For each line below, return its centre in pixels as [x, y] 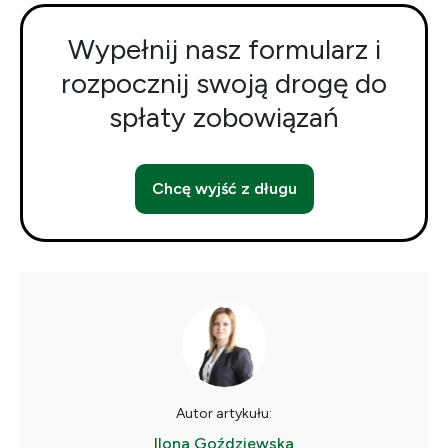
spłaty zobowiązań [224, 117]
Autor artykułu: [224, 413]
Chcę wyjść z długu [224, 188]
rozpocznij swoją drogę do [224, 83]
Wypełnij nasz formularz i [224, 49]
